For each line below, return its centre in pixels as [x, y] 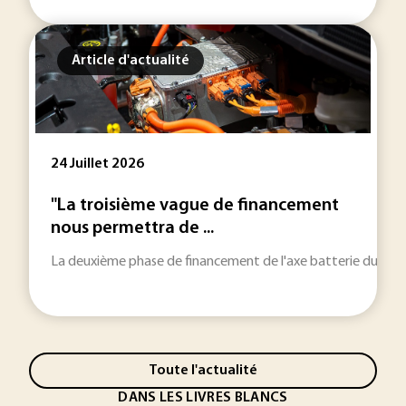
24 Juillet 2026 [97, 164]
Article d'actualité [130, 61]
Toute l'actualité [203, 370]
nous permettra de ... [132, 228]
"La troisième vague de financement [195, 206]
